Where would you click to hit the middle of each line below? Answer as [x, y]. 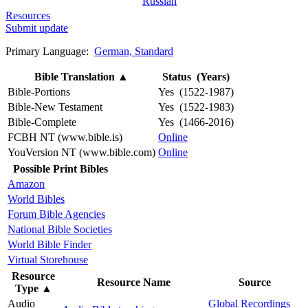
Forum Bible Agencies [56, 214]
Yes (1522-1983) [196, 107]
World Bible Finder [49, 244]
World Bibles [36, 199]
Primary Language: [50, 51]
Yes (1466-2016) [196, 122]
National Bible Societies [60, 229]
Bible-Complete [42, 122]
